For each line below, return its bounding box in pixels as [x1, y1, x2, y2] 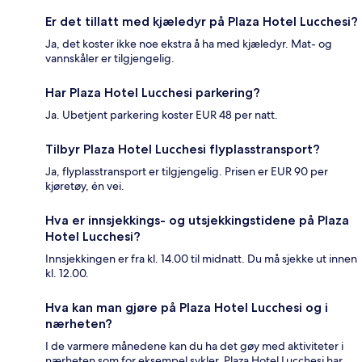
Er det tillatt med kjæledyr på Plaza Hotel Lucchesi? [45, 13, 358, 29]
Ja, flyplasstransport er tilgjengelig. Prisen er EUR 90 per [45, 163, 328, 179]
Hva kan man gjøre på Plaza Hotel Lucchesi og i [45, 299, 328, 315]
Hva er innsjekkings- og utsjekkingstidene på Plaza [45, 212, 349, 228]
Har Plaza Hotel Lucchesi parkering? [45, 84, 260, 100]
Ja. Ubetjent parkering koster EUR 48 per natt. [45, 107, 278, 122]
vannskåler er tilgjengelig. [45, 50, 175, 65]
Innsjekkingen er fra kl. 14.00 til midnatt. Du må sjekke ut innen [45, 250, 357, 266]
